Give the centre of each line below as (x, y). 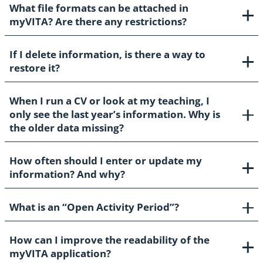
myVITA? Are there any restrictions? (98, 22)
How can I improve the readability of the (109, 240)
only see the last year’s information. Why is (115, 114)
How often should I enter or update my (106, 161)
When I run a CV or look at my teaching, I (109, 101)
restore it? (35, 68)
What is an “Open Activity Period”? (94, 207)
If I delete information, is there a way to (107, 55)
